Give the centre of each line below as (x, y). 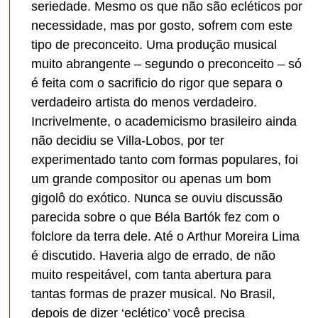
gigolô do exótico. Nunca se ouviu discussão (157, 198)
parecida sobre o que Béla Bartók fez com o (156, 217)
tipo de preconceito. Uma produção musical (154, 44)
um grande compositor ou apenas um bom (152, 179)
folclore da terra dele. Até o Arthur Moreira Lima (166, 236)
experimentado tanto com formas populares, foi (165, 159)
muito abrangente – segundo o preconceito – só (167, 64)
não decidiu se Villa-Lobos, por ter (128, 140)
